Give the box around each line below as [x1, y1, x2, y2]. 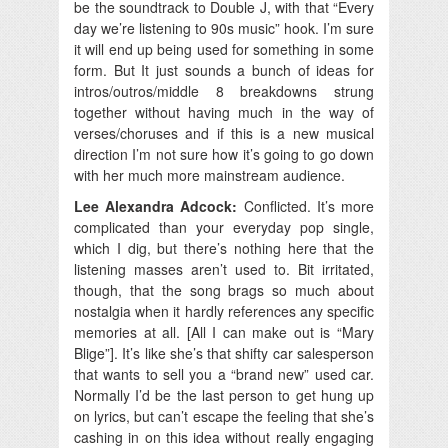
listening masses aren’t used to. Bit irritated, [74, 258, 374, 279]
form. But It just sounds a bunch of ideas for [74, 59, 374, 80]
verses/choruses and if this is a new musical [74, 122, 374, 143]
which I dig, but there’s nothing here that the [74, 237, 374, 258]
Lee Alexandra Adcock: [74, 195, 244, 216]
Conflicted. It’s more [243, 195, 375, 216]
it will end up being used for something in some [74, 38, 374, 59]
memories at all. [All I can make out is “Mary [74, 321, 374, 342]
